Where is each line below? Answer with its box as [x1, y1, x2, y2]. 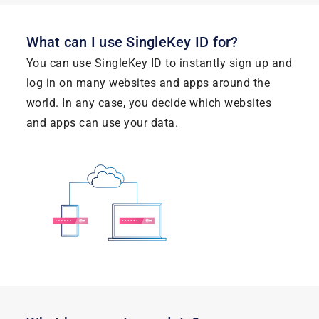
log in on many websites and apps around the [26, 75, 270, 90]
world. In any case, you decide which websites [26, 95, 271, 110]
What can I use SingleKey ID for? [26, 33, 239, 51]
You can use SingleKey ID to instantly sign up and [26, 56, 292, 70]
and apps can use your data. [26, 115, 178, 130]
